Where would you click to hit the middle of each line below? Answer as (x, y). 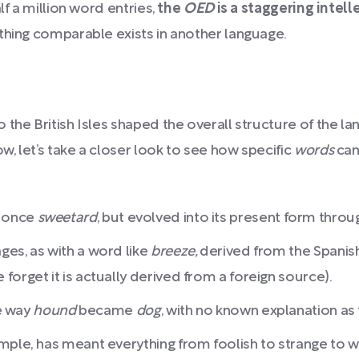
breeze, (175, 252)
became (107, 311)
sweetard (67, 218)
